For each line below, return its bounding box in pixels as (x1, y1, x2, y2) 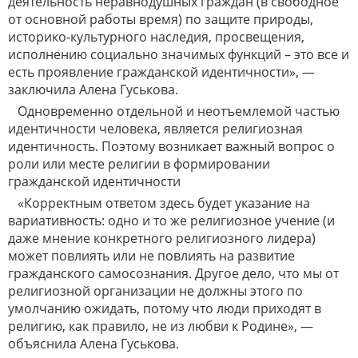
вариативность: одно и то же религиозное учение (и (8, 212, 335, 230)
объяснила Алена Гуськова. (8, 335, 179, 353)
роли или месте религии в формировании (8, 155, 270, 173)
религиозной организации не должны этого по (8, 282, 303, 300)
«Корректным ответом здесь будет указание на (18, 194, 310, 213)
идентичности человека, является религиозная (8, 120, 303, 138)
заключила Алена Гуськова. (8, 81, 178, 99)
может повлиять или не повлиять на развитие (8, 247, 295, 265)
